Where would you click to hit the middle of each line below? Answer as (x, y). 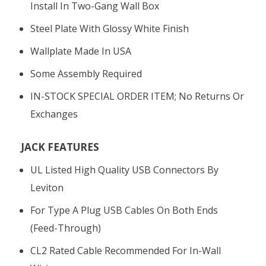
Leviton (47, 187)
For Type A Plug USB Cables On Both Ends (124, 210)
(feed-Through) (66, 228)
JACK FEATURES (60, 147)
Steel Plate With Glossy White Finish (110, 28)
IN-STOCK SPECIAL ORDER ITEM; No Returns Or (137, 96)
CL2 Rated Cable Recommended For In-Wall (126, 250)
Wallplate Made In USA (81, 51)
